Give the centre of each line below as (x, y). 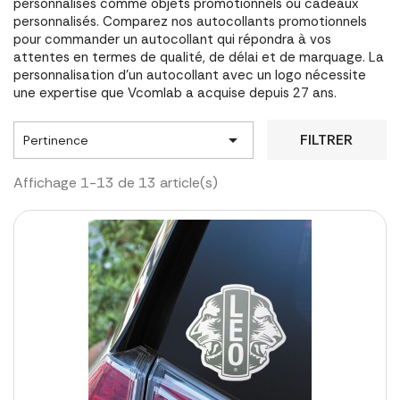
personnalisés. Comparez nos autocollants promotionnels (190, 21)
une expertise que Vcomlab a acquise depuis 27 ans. (175, 93)
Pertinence (56, 140)
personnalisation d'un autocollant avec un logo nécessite (190, 75)
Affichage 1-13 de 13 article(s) (116, 183)
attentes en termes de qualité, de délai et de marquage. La (199, 57)
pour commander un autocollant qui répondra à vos (172, 39)
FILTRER (327, 140)
